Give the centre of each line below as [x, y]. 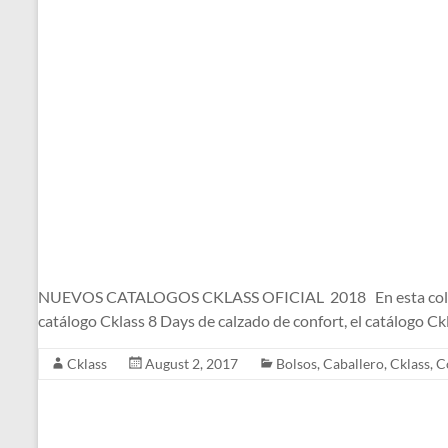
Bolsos [296, 363]
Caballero [353, 363]
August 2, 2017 [191, 363]
